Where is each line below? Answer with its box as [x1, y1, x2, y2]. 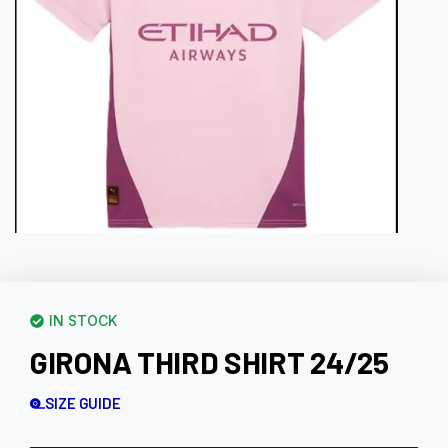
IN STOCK [49, 312, 117, 330]
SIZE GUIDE [45, 394, 121, 413]
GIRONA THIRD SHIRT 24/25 [30, 344, 389, 381]
